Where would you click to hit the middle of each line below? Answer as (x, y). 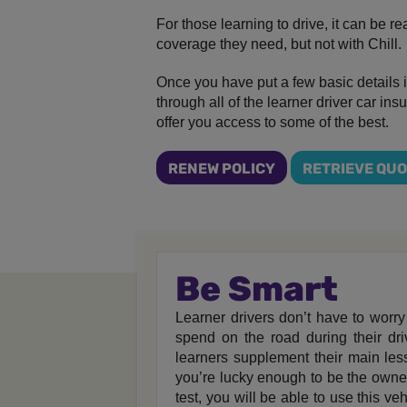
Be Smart (257, 289)
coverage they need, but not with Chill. (279, 45)
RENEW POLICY (222, 169)
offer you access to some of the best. (273, 123)
